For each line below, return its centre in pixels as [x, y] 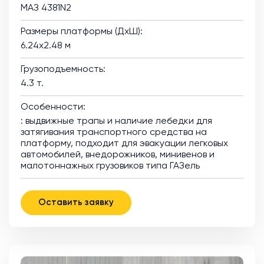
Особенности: [53, 108]
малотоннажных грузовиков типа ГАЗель [110, 166]
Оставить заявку [99, 203]
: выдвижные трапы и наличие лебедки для [116, 122]
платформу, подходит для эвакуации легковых [124, 144]
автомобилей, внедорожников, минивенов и [118, 155]
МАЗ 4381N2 [46, 9]
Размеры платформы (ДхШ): [82, 32]
